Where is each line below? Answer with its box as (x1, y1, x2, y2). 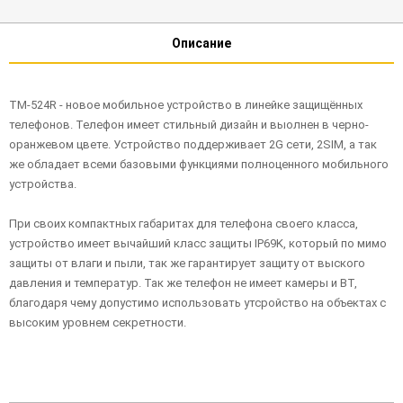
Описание (172, 35, 231, 50)
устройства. (9, 177, 76, 192)
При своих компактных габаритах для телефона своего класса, (9, 217, 358, 231)
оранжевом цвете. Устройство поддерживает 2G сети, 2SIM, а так (9, 138, 377, 152)
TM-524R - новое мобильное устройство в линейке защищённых (9, 98, 363, 112)
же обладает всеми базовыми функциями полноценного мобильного (9, 157, 389, 172)
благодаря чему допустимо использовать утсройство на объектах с (9, 296, 386, 310)
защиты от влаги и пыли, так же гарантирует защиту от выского (9, 256, 365, 271)
